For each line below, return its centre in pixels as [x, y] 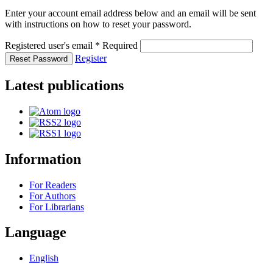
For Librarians [57, 207]
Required [121, 45]
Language [36, 232]
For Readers [53, 185]
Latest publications [64, 85]
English [44, 258]
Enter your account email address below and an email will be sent [130, 13]
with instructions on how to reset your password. [98, 24]
